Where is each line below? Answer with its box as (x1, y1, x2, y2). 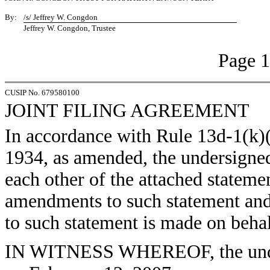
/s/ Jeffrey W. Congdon (24, 13, 98, 22)
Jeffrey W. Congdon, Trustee (24, 24, 116, 33)
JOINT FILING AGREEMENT (5, 100, 250, 121)
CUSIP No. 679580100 (5, 88, 80, 97)
